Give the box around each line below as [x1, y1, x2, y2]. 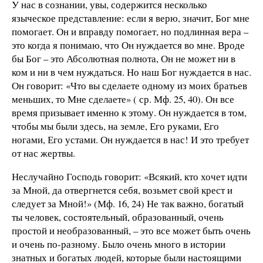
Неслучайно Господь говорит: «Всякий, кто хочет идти [12, 169, 247, 183]
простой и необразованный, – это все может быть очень [12, 223, 251, 237]
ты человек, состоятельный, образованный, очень [12, 210, 224, 224]
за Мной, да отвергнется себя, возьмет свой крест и [12, 183, 232, 197]
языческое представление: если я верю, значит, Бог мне [12, 11, 249, 25]
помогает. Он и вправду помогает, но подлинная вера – [12, 24, 248, 38]
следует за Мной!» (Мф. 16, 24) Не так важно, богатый [12, 196, 244, 210]
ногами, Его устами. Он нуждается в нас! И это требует [12, 132, 249, 146]
